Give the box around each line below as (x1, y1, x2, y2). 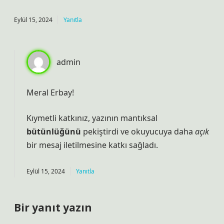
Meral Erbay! (26, 87, 74, 98)
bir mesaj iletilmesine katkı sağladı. (26, 139, 158, 150)
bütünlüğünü (26, 126, 81, 137)
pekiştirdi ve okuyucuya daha (81, 126, 195, 137)
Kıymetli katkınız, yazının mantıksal (26, 112, 157, 123)
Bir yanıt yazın (14, 200, 92, 214)
